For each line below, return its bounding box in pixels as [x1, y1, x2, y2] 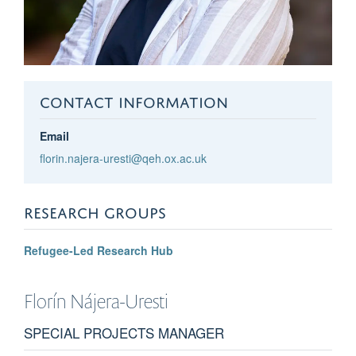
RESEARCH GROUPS [24, 198, 166, 222]
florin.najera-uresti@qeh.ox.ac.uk [39, 149, 207, 166]
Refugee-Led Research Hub [24, 242, 173, 258]
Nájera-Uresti [70, 288, 168, 314]
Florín [24, 288, 67, 314]
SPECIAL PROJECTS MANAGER [24, 322, 224, 342]
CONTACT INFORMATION [39, 87, 228, 111]
